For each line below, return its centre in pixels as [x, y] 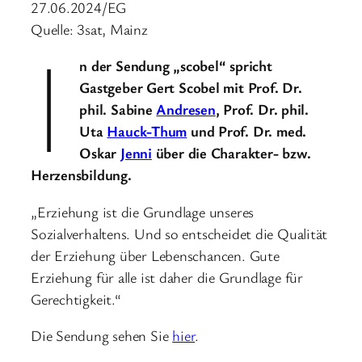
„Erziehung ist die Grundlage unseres [143, 211]
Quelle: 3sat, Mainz [89, 29]
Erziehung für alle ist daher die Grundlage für [167, 277]
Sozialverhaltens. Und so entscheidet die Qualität [179, 233]
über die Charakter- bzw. [231, 153]
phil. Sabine [118, 109]
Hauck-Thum [147, 131]
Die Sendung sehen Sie [102, 336]
